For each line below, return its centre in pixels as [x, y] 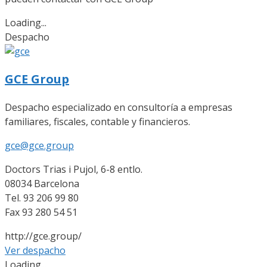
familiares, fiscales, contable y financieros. [97, 121]
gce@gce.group [39, 145]
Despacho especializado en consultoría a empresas [119, 107]
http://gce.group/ [43, 236]
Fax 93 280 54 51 [41, 212]
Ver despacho [35, 250]
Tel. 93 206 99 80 [42, 198]
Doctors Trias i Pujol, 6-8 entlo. [74, 169]
